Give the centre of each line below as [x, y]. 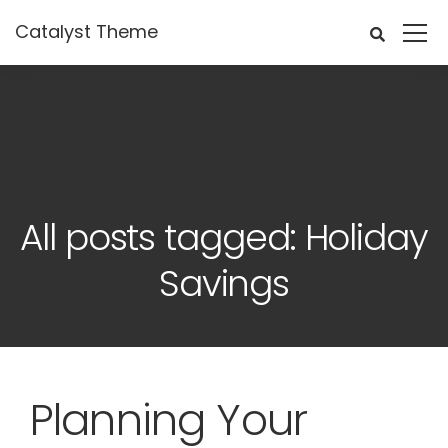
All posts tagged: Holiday [223, 237]
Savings [224, 283]
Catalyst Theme [86, 31]
